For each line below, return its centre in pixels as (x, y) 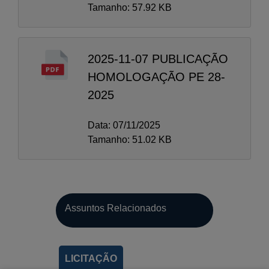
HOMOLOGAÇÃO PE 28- (156, 77)
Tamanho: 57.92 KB (130, 7)
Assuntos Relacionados (115, 208)
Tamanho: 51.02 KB (130, 139)
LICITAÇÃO (91, 258)
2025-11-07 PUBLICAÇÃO (158, 59)
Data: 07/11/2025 (124, 125)
